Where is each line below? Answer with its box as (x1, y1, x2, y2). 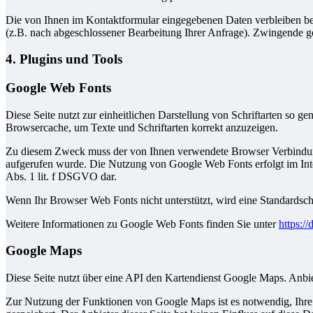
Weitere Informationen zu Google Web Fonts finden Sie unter (6, 217, 279, 230)
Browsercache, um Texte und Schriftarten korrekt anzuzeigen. (6, 121, 278, 133)
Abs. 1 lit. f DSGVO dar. (6, 170, 117, 182)
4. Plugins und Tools (6, 52, 122, 67)
